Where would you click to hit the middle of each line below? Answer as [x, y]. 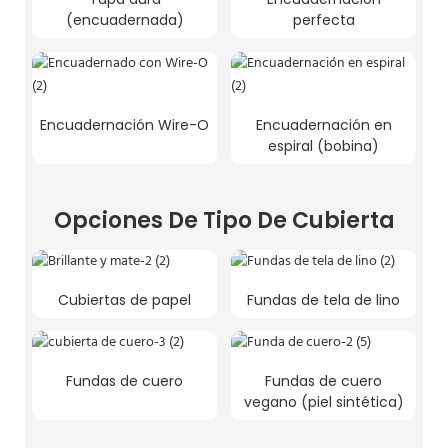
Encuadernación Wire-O [124, 124]
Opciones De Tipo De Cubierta [224, 220]
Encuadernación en [323, 124]
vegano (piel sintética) [323, 401]
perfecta [323, 20]
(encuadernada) [124, 20]
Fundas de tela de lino [323, 299]
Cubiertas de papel [124, 299]
